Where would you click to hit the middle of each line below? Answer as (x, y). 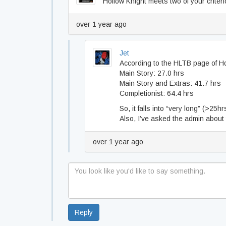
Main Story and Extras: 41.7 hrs (170, 83)
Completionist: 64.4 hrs (157, 93)
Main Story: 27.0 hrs (152, 73)
